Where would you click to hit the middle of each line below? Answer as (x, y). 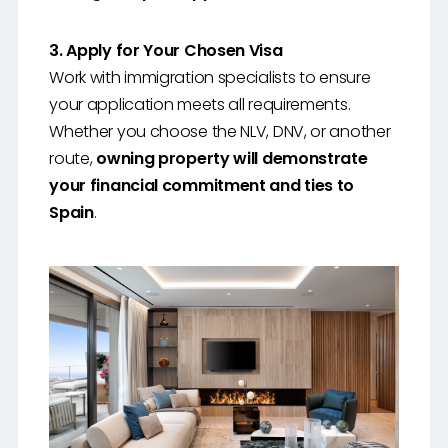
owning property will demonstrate (232, 159)
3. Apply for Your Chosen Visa (166, 51)
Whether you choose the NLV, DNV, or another (220, 132)
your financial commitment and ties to (202, 186)
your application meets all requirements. (200, 105)
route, (73, 159)
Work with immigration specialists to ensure (210, 78)
